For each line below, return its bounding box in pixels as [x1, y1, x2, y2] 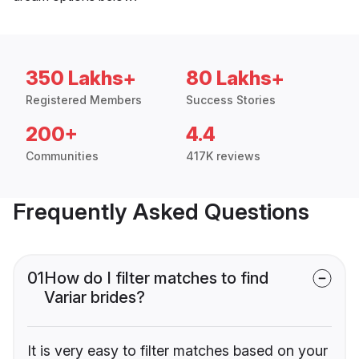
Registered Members [26, 92, 142, 107]
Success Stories [186, 92, 276, 107]
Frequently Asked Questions [13, 197, 309, 225]
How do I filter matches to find [44, 268, 268, 288]
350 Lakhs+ [26, 66, 136, 90]
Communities [26, 148, 99, 163]
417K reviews [186, 148, 260, 163]
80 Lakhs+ [186, 66, 284, 90]
